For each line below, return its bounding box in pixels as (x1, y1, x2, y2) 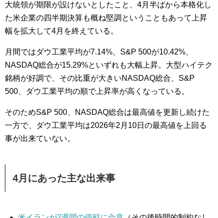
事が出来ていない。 (5, 134, 75, 143)
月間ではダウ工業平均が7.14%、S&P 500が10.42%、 (5, 48, 193, 56)
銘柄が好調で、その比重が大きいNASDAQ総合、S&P (5, 74, 195, 83)
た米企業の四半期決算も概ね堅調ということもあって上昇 (5, 14, 207, 22)
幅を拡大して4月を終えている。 (5, 27, 118, 36)
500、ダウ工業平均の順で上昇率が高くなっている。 (5, 87, 189, 96)
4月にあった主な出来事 (13, 173, 115, 184)
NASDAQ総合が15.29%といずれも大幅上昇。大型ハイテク (5, 61, 213, 70)
